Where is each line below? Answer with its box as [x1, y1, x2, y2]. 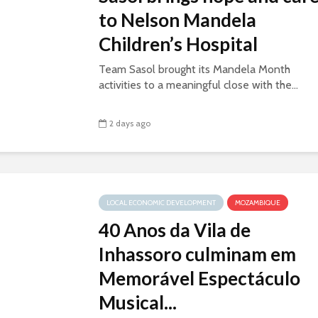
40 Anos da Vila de [99, 219, 251, 241]
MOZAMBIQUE [235, 198, 280, 207]
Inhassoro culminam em [99, 243, 296, 265]
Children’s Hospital [99, 33, 258, 55]
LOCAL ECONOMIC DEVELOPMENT [106, 198, 216, 207]
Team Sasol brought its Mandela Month [99, 62, 290, 76]
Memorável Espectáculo [99, 267, 300, 290]
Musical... [99, 291, 177, 314]
